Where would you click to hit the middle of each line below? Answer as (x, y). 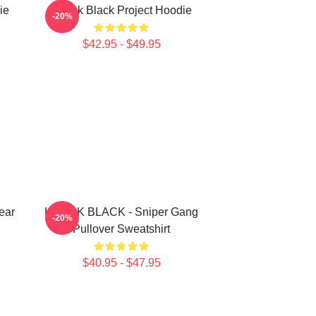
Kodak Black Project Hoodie (121, 10)
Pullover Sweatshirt (121, 229)
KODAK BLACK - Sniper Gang (121, 212)
